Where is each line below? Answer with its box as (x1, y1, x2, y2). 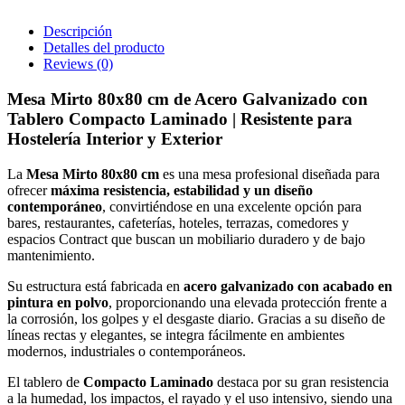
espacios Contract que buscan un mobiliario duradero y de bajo (7, 231, 365, 247)
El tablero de (7, 373, 83, 390)
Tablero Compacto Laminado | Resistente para (7, 109, 353, 129)
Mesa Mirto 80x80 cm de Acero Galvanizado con (7, 89, 368, 109)
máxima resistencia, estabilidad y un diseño (51, 182, 313, 198)
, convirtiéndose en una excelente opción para (102, 198, 362, 214)
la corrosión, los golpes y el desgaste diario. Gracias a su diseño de (7, 310, 385, 326)
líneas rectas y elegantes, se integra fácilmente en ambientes (7, 326, 344, 343)
